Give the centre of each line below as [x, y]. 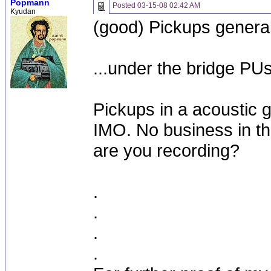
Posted [125, 5]
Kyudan [23, 11]
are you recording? [166, 150]
